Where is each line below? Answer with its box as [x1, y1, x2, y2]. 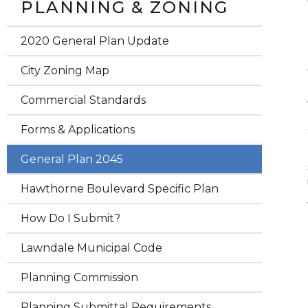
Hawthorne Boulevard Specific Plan [21, 182, 219, 195]
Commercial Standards [21, 93, 146, 107]
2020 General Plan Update [21, 34, 169, 47]
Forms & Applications [21, 123, 135, 136]
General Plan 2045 [21, 153, 123, 166]
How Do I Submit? [21, 212, 120, 225]
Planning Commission [21, 271, 138, 284]
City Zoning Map [21, 64, 109, 77]
